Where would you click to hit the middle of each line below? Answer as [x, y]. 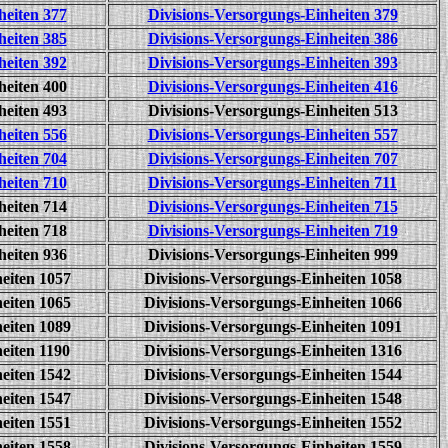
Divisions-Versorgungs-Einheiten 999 [272, 254]
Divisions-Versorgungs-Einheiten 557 [272, 134]
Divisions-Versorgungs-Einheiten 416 [272, 86]
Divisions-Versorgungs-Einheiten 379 [272, 14]
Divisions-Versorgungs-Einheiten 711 [272, 182]
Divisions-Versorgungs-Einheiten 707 [272, 158]
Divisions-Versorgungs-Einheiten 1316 [272, 350]
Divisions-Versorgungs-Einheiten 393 [272, 62]
